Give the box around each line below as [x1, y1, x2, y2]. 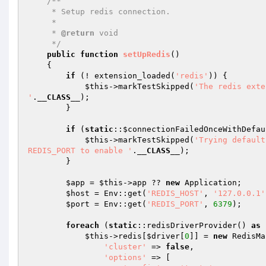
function [80, 50, 118, 59]
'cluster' [104, 242, 147, 251]
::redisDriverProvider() [137, 221, 251, 230]
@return [61, 28, 94, 37]
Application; [180, 178, 242, 187]
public [47, 50, 75, 59]
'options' [104, 253, 147, 262]
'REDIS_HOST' [147, 189, 204, 198]
